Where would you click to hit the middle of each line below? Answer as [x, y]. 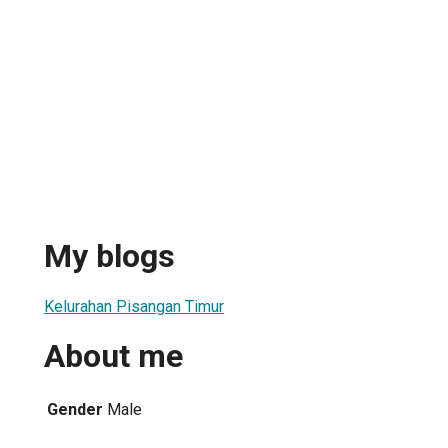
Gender [75, 409]
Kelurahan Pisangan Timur [134, 306]
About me [113, 356]
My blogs [109, 256]
